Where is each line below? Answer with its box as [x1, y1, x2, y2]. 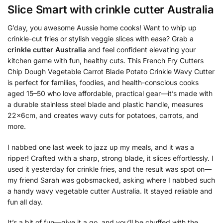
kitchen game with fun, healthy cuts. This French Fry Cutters [7, 56, 204, 65]
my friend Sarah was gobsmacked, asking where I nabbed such [7, 175, 215, 184]
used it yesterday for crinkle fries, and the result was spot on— [7, 164, 212, 173]
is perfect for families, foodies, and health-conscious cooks [7, 78, 199, 87]
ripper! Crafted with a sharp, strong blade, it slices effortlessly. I [7, 153, 214, 162]
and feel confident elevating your [86, 45, 196, 54]
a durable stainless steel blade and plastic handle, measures [7, 100, 203, 109]
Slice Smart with [7, 3, 95, 16]
